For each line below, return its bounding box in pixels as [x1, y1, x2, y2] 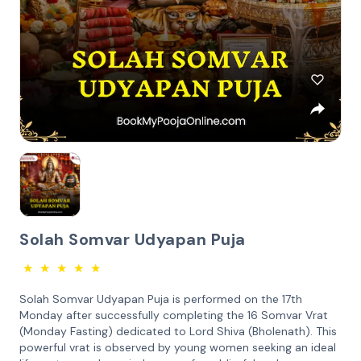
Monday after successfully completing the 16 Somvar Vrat [19, 308, 328, 322]
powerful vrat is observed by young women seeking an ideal [19, 340, 336, 355]
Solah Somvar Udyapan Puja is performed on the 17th [19, 292, 302, 306]
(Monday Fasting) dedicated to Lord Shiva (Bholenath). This [19, 324, 337, 338]
